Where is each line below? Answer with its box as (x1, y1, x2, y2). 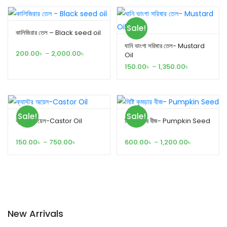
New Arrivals (8, 207, 63, 220)
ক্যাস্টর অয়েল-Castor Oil (16, 116, 82, 126)
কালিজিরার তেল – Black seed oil (16, 27, 101, 37)
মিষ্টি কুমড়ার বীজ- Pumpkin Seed (125, 116, 210, 126)
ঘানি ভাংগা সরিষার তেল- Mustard (125, 41, 205, 51)
